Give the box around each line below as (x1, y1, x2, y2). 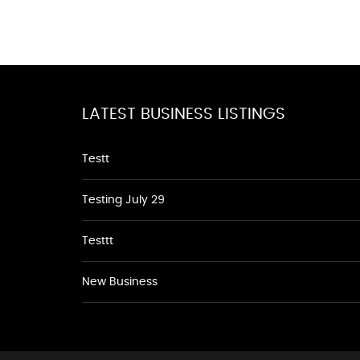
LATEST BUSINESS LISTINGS (82, 106, 285, 122)
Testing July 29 (82, 194, 165, 206)
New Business (82, 276, 157, 288)
